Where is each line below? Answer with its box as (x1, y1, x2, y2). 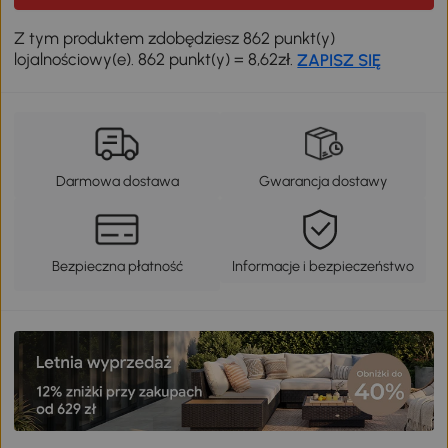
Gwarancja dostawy (258, 171, 387, 190)
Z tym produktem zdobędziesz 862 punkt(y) (14, 27, 336, 48)
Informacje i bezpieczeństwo (231, 257, 414, 276)
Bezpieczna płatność (51, 257, 183, 276)
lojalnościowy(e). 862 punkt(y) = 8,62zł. (14, 48, 298, 69)
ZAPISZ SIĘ (297, 49, 382, 70)
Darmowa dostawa (55, 171, 179, 190)
